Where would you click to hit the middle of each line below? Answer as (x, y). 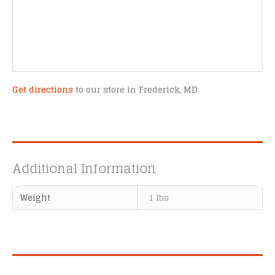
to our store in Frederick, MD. (136, 90)
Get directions (43, 90)
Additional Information (84, 169)
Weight (36, 197)
